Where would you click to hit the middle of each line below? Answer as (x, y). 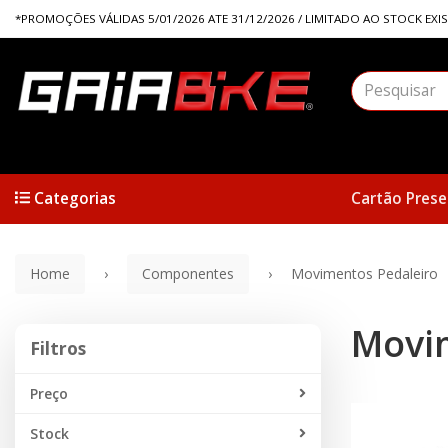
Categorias (73, 198)
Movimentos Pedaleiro (364, 273)
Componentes (188, 273)
